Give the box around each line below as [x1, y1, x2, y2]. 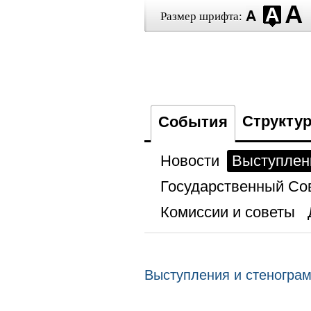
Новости [160, 152, 219, 169]
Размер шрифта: [160, 10, 242, 23]
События [158, 113, 228, 131]
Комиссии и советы [160, 203, 295, 221]
